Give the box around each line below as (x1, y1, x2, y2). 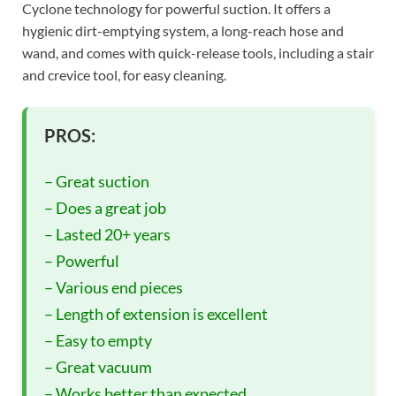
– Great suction (44, 171, 149, 191)
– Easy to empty (44, 330, 152, 350)
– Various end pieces (44, 277, 183, 297)
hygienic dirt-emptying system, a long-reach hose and (22, 21, 344, 39)
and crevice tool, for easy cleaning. (22, 65, 226, 83)
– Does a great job (44, 197, 166, 217)
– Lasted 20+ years (44, 224, 171, 244)
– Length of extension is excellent (44, 303, 268, 324)
